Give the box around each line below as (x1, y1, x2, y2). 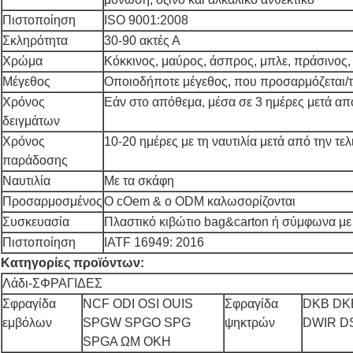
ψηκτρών (225, 316, 275, 330)
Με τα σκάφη (104, 174, 174, 188)
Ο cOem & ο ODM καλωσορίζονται (104, 195, 295, 209)
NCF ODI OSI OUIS (83, 297, 193, 311)
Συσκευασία (2, 215, 69, 229)
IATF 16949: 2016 (104, 236, 204, 250)
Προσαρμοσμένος (2, 195, 102, 209)
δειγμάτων (2, 114, 60, 128)
